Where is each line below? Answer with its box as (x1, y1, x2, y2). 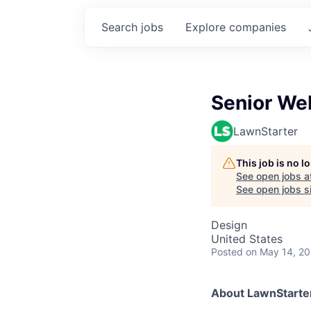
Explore (185, 20, 229, 34)
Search (101, 20, 141, 34)
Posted (211, 246, 243, 258)
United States (211, 232, 283, 246)
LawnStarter (233, 124, 298, 138)
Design (211, 218, 247, 232)
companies (229, 20, 286, 34)
